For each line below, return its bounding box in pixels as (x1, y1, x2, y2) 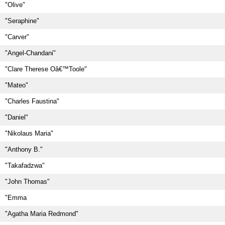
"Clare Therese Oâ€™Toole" (5, 65, 87, 73)
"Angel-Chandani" (5, 49, 56, 57)
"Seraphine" (5, 17, 39, 25)
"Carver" (5, 33, 29, 41)
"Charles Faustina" (5, 97, 59, 105)
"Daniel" (5, 114, 28, 121)
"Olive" (5, 1, 25, 9)
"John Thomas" (5, 178, 50, 185)
